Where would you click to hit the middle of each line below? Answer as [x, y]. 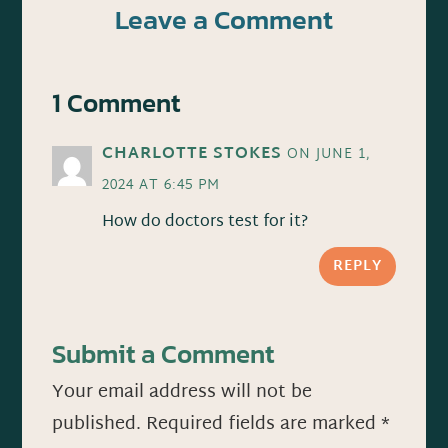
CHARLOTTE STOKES [192, 154]
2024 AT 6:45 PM [161, 185]
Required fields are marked [264, 424]
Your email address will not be [182, 392]
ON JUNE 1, [329, 154]
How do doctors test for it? [205, 222]
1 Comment [116, 102]
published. [97, 424]
